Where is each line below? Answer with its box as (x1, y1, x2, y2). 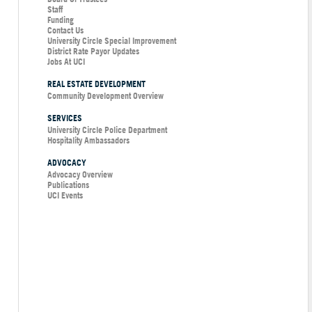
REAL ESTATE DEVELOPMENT (47, 78, 146, 91)
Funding (47, 14, 74, 26)
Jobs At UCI (47, 56, 85, 68)
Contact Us (47, 24, 84, 37)
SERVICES (47, 112, 82, 125)
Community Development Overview (47, 90, 164, 102)
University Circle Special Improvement (47, 35, 176, 47)
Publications (47, 179, 89, 192)
